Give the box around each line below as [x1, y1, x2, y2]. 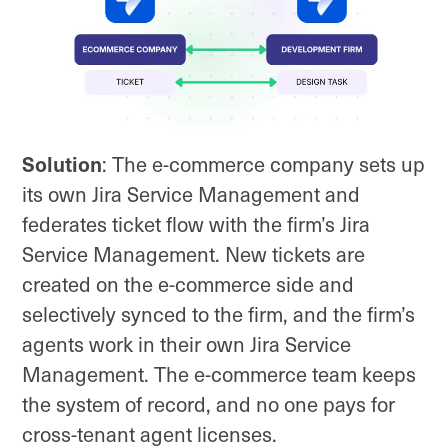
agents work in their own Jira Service [22, 330, 351, 359]
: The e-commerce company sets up [102, 150, 425, 179]
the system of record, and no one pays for [22, 390, 395, 419]
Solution [22, 148, 102, 180]
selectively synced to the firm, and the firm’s [22, 300, 415, 329]
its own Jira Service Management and [22, 180, 360, 209]
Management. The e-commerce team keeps [22, 360, 416, 389]
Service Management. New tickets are [22, 240, 365, 269]
